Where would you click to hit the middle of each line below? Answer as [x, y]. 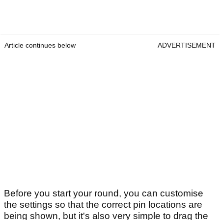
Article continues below [40, 45]
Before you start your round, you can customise [104, 193]
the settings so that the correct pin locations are [103, 204]
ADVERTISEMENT [187, 45]
